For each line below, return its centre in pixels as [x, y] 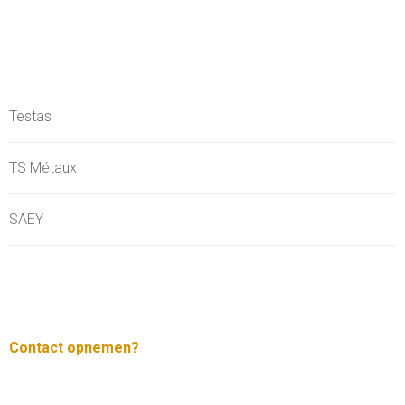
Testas [30, 117]
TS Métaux [43, 168]
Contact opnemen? [74, 348]
